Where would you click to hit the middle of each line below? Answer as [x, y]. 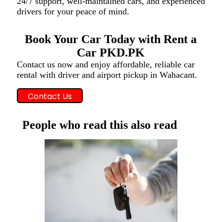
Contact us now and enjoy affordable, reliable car [106, 64]
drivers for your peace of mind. [73, 11]
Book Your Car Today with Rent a [111, 39]
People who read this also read [99, 125]
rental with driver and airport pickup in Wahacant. [107, 75]
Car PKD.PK [111, 52]
